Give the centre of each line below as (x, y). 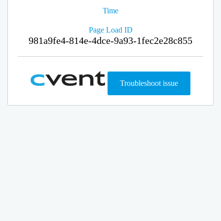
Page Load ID (110, 30)
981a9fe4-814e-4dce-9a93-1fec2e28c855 (110, 40)
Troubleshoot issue (149, 83)
